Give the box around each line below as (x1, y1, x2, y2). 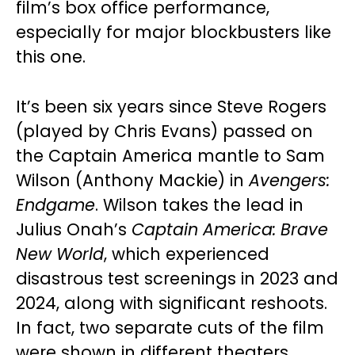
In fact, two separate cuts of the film (16, 316, 324, 340)
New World (16, 242, 104, 266)
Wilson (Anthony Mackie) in (16, 169, 249, 193)
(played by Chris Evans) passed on (16, 120, 313, 143)
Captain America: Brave (132, 218, 328, 242)
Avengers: (249, 169, 330, 193)
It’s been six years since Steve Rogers (16, 95, 326, 119)
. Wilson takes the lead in (95, 193, 303, 217)
